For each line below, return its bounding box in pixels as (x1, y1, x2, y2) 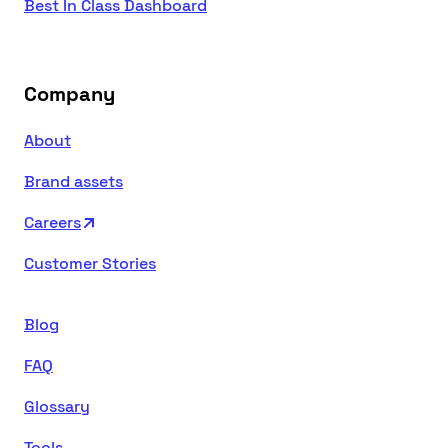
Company (24, 81, 115, 108)
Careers (24, 212, 81, 234)
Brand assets (24, 171, 123, 193)
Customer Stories (24, 253, 156, 275)
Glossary (24, 396, 90, 418)
